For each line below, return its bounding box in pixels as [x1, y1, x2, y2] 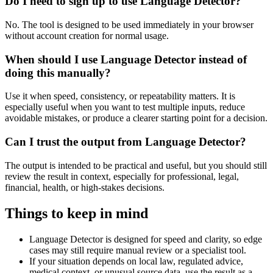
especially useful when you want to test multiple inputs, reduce [5, 102, 245, 113]
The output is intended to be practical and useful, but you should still [5, 160, 267, 171]
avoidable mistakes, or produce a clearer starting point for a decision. [5, 113, 268, 124]
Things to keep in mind [5, 205, 148, 221]
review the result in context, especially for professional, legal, [5, 171, 239, 182]
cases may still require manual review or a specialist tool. [29, 244, 246, 255]
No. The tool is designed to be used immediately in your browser [5, 19, 253, 30]
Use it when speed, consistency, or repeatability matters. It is [5, 91, 235, 102]
